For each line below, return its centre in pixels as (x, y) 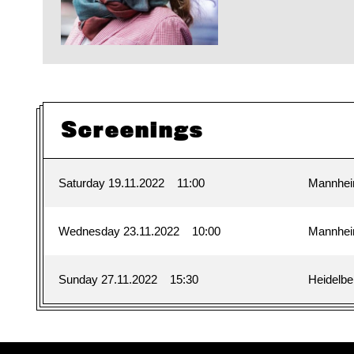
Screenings (133, 130)
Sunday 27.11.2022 (108, 279)
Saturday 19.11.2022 (112, 183)
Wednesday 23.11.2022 (119, 231)
